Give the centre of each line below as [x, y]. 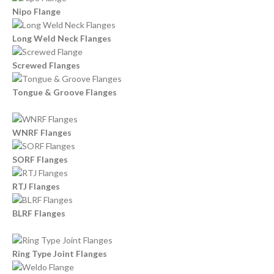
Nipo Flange [36, 12]
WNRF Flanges [42, 133]
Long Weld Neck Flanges [62, 39]
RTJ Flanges [36, 187]
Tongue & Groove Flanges [65, 92]
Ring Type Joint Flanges [60, 254]
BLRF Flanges [39, 213]
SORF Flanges [40, 160]
